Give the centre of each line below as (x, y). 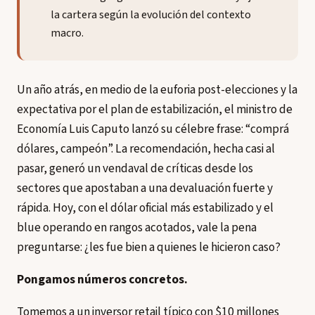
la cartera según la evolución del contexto (151, 15)
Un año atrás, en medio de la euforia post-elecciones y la (157, 90)
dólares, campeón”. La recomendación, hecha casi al (146, 149)
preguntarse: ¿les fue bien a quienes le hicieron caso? (149, 247)
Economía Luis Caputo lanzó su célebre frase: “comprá (153, 129)
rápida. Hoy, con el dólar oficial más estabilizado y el (145, 208)
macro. (67, 33)
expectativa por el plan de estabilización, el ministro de (155, 109)
